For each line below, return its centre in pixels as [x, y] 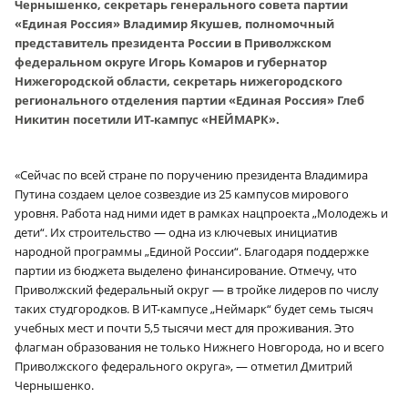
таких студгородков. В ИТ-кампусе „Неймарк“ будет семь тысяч [194, 308]
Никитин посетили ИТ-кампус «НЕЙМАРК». [147, 119]
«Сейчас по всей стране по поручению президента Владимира [191, 174]
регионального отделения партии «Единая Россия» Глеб [189, 100]
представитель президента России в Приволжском [173, 42]
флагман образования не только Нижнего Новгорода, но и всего [199, 347]
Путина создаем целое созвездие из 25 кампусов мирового [182, 194]
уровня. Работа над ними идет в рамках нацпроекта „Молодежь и [201, 213]
